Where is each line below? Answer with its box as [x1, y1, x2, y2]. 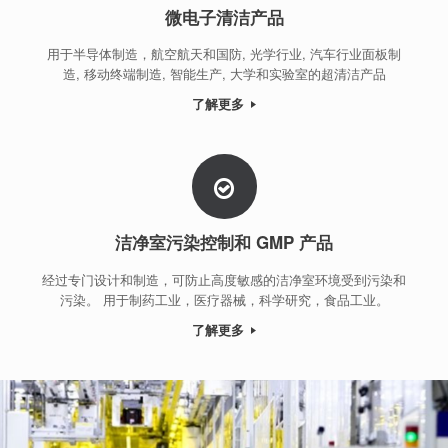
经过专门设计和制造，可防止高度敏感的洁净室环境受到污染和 [42, 269, 406, 289]
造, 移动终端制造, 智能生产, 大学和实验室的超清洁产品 [62, 64, 386, 84]
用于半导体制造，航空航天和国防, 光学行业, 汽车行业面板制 [47, 44, 401, 64]
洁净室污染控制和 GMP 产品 [115, 230, 333, 255]
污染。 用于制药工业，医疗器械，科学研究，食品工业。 [59, 289, 389, 309]
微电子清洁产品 [164, 4, 284, 29]
